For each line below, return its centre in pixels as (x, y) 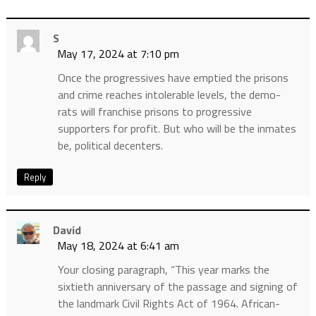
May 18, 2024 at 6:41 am (118, 246)
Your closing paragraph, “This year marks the (163, 270)
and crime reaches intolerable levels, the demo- (169, 95)
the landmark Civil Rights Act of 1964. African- (169, 304)
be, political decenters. (110, 146)
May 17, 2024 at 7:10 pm (118, 54)
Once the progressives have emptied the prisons (173, 78)
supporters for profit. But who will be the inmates (177, 129)
